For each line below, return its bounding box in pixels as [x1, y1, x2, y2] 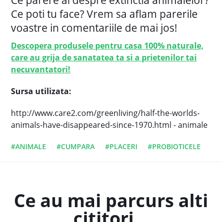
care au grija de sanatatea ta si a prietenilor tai [11, 52, 197, 63]
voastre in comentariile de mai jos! [11, 21, 178, 35]
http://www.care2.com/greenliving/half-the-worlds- [11, 108, 200, 119]
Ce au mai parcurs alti [14, 188, 208, 213]
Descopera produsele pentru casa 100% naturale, [11, 40, 204, 52]
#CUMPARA [56, 142, 95, 152]
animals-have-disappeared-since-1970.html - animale [11, 119, 208, 131]
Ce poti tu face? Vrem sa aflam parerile [11, 7, 198, 21]
